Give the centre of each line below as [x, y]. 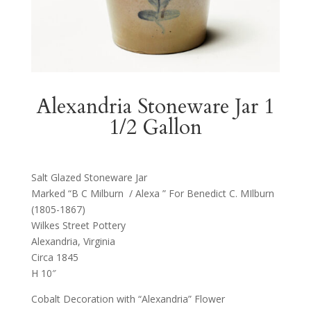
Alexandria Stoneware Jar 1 [155, 106]
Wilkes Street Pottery [78, 225]
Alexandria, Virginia [73, 241]
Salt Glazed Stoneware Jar [89, 177]
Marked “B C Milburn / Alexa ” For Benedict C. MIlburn [154, 193]
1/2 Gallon [155, 127]
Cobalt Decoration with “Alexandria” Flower [128, 299]
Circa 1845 [54, 257]
